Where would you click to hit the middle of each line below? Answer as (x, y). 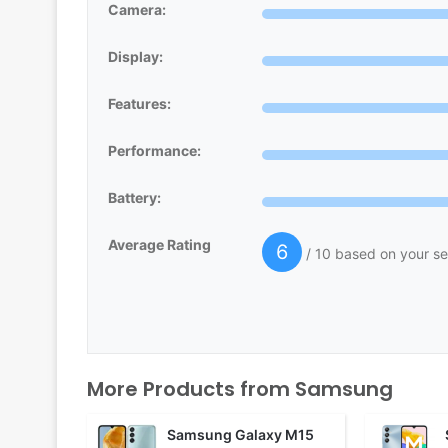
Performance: (154, 151)
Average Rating (159, 245)
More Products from (191, 389)
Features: (139, 104)
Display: (135, 57)
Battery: (134, 198)
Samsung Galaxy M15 (240, 435)
